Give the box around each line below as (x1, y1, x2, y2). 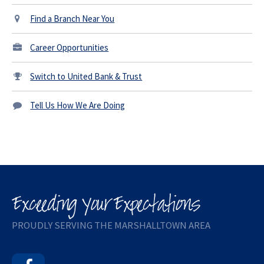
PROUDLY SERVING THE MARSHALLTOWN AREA (12, 218, 210, 232)
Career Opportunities (30, 41, 109, 53)
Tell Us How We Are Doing (30, 99, 126, 111)
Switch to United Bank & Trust (30, 70, 143, 82)
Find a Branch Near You (30, 12, 115, 24)
